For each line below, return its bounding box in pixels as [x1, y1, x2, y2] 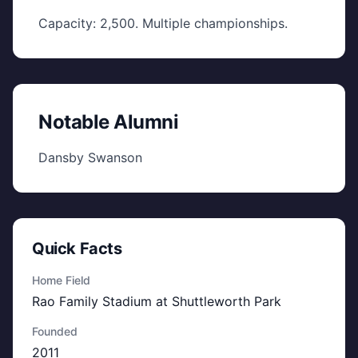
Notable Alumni [38, 110, 179, 133]
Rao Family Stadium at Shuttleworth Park [32, 293, 281, 309]
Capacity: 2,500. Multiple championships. [38, 15, 288, 31]
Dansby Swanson [38, 149, 142, 165]
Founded [32, 324, 78, 338]
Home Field [32, 273, 90, 287]
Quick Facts [32, 239, 122, 258]
